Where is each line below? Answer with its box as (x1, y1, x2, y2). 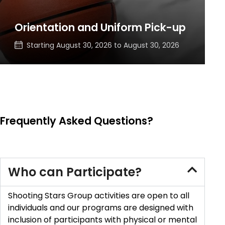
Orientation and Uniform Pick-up (14, 20, 186, 35)
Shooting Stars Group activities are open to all (8, 190, 189, 202)
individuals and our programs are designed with (8, 202, 193, 214)
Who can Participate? (8, 164, 142, 181)
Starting (26, 40, 56, 50)
